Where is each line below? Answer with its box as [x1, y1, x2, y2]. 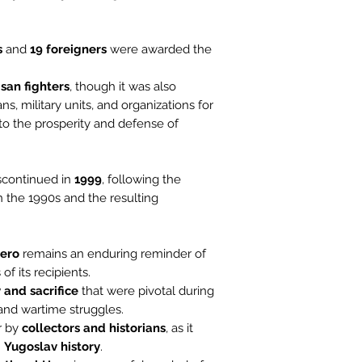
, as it [166, 321, 193, 336]
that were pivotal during [78, 284, 214, 299]
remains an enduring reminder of [19, 246, 206, 262]
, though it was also [69, 79, 176, 95]
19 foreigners [30, 42, 107, 57]
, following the [102, 172, 181, 187]
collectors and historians [22, 321, 166, 336]
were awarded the [107, 42, 212, 57]
